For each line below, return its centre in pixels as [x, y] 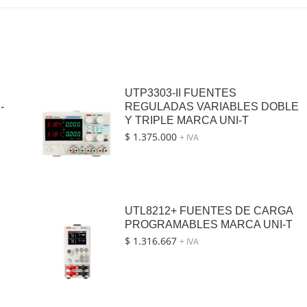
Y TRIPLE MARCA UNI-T [186, 121]
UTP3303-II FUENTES [180, 93]
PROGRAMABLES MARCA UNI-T [208, 225]
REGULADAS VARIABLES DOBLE [211, 107]
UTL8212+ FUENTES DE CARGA [208, 211]
